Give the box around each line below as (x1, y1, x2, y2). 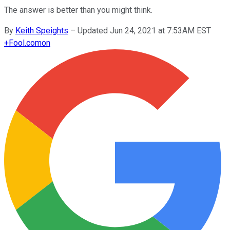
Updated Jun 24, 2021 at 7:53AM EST (78, 25, 211, 35)
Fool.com (9, 37, 42, 48)
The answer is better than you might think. (4, 5, 152, 15)
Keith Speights (15, 25, 68, 35)
